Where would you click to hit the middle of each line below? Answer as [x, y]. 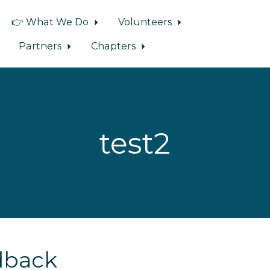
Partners [41, 46]
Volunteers [146, 22]
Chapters [115, 46]
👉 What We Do [51, 22]
